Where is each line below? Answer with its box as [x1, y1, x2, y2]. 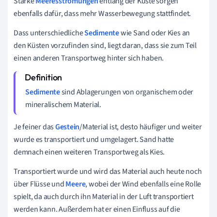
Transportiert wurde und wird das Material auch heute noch [14, 166, 202, 177]
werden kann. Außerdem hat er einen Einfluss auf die [14, 203, 180, 215]
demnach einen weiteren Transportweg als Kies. [14, 146, 165, 157]
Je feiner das [14, 121, 55, 132]
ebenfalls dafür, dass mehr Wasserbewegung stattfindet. [14, 8, 191, 19]
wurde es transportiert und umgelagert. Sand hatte [14, 134, 174, 145]
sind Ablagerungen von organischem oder [60, 86, 194, 97]
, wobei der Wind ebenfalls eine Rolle [85, 178, 201, 189]
